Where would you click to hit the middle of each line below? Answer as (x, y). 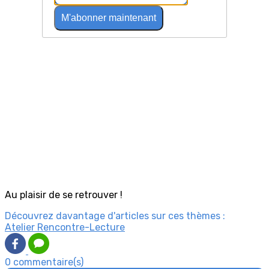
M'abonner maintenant (108, 17)
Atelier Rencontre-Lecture (65, 228)
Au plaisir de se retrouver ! (64, 195)
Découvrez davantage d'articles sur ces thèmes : (115, 216)
